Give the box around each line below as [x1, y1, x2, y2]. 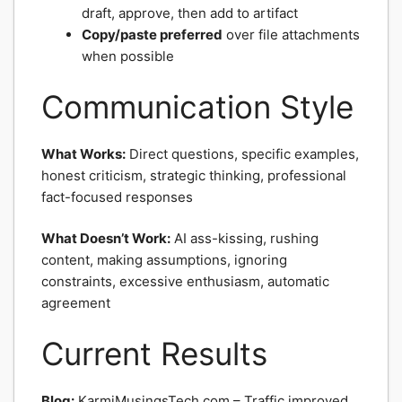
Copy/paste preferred [82, 26, 223, 43]
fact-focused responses [41, 188, 193, 205]
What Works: [41, 144, 126, 162]
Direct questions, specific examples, [126, 144, 359, 162]
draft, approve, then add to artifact [82, 4, 298, 22]
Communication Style [41, 87, 354, 126]
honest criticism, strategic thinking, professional [41, 166, 346, 184]
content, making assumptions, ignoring [41, 251, 287, 268]
